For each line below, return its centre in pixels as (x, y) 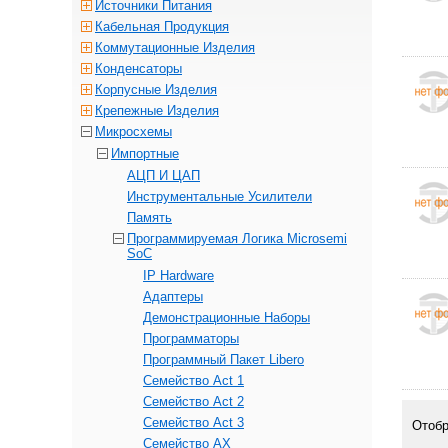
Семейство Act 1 (193, 380)
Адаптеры (173, 296)
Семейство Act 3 (193, 422)
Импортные (145, 153)
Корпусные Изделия (156, 89)
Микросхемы (133, 131)
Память (149, 217)
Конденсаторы (138, 68)
